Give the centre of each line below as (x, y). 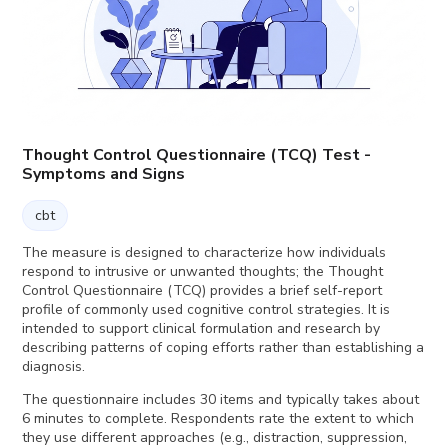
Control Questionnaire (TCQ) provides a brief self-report (202, 290)
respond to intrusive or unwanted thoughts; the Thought (203, 271)
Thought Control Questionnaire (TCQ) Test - (197, 154)
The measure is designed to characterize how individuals (204, 252)
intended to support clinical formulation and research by (201, 328)
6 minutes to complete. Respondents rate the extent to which (218, 418)
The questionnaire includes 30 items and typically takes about (221, 399)
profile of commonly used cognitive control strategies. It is (206, 309)
